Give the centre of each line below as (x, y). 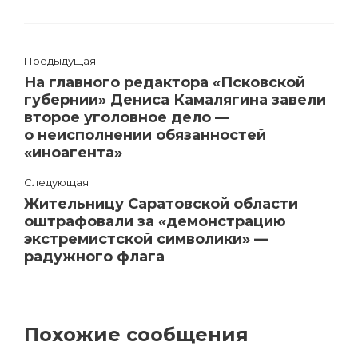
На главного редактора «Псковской (165, 82)
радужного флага (94, 256)
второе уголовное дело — (127, 117)
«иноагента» (73, 152)
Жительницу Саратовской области (161, 203)
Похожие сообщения (136, 334)
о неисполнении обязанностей (145, 135)
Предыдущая (60, 60)
